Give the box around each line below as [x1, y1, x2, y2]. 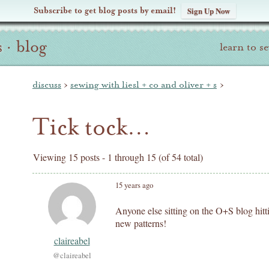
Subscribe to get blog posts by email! [33, 5, 176, 16]
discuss [32, 79, 61, 91]
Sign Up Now [187, 5, 230, 16]
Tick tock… [32, 112, 151, 142]
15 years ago [115, 180, 153, 190]
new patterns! [115, 217, 166, 229]
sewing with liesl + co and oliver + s [70, 79, 217, 91]
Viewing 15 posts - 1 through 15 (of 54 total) [33, 151, 203, 163]
